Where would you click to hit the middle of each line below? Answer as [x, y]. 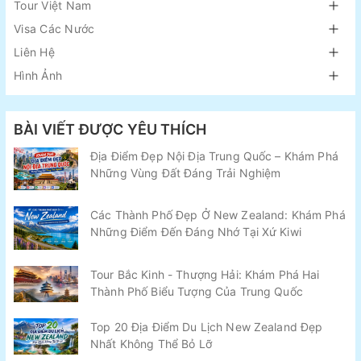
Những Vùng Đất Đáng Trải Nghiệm [186, 173]
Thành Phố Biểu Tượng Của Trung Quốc [197, 291]
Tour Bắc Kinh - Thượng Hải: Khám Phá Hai [205, 274]
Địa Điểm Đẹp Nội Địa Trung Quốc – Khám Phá [214, 156]
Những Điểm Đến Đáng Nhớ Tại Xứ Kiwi [196, 232]
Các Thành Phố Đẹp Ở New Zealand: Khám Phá [218, 215]
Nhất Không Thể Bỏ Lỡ [151, 343]
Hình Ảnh [38, 75]
